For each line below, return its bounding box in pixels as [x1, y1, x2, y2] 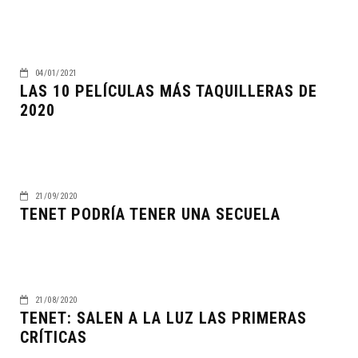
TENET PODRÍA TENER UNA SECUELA [20, 204, 280, 224]
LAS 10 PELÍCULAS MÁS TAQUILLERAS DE [20, 81, 317, 101]
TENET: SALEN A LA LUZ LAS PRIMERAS [20, 308, 307, 328]
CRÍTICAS [20, 327, 87, 347]
